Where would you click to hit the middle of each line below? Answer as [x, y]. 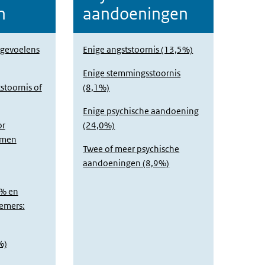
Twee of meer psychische [131, 149]
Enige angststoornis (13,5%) [138, 49]
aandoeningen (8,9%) [126, 163]
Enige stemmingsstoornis [132, 73]
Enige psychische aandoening [141, 111]
